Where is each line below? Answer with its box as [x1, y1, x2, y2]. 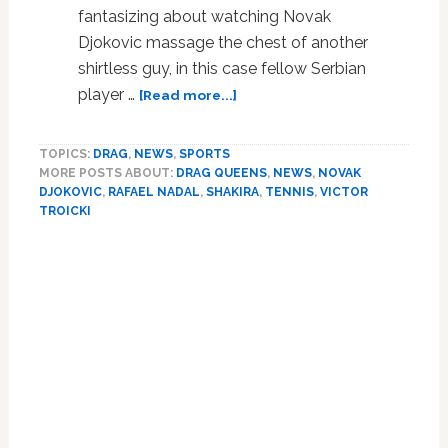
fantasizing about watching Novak [77, 7, 331, 27]
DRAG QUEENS [175, 166, 267, 181]
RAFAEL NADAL [107, 185, 200, 200]
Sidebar [7, 276, 121, 312]
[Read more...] [138, 87, 237, 104]
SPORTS [178, 147, 230, 162]
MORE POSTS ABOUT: [38, 166, 176, 181]
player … [77, 85, 139, 105]
